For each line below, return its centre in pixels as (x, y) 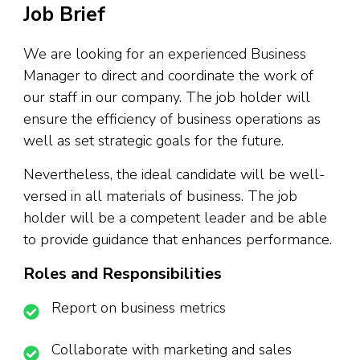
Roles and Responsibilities (123, 274)
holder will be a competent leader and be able (175, 218)
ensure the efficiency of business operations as (172, 119)
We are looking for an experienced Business (165, 54)
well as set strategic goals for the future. (153, 141)
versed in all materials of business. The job (160, 196)
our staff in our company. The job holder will (167, 98)
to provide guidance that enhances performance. (178, 240)
